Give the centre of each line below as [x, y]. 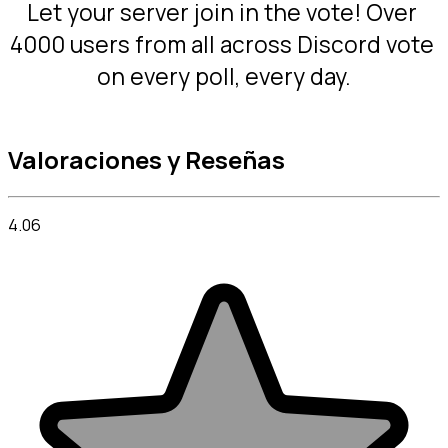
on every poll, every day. [224, 77]
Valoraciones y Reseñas [146, 159]
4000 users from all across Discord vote [224, 45]
